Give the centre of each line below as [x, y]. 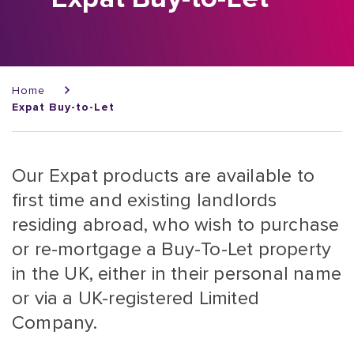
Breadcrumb [55, 77]
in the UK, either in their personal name [177, 274]
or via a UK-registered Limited [136, 298]
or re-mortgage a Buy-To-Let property [172, 249]
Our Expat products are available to [164, 176]
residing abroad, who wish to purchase [176, 225]
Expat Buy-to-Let [63, 107]
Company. [55, 323]
